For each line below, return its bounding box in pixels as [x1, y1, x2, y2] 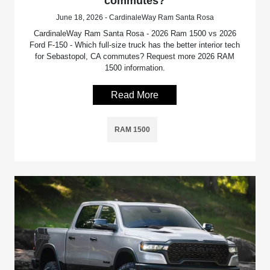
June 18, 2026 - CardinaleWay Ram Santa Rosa [55, 13, 214, 22]
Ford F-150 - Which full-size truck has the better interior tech [30, 40, 240, 50]
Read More [111, 90, 159, 101]
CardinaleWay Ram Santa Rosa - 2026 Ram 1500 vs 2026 [33, 29, 236, 39]
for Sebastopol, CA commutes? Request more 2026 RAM [35, 52, 235, 61]
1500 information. [104, 63, 165, 73]
